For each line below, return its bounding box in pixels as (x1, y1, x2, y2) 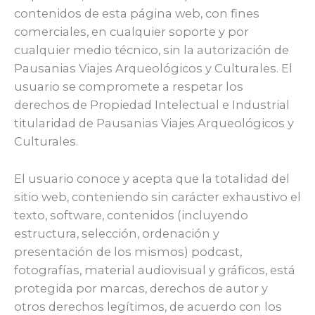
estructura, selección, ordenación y (14, 226, 219, 240)
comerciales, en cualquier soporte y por (14, 25, 249, 39)
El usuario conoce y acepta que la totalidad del (14, 171, 290, 186)
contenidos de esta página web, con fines (14, 6, 259, 21)
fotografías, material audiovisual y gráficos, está (14, 262, 295, 277)
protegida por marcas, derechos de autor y (14, 281, 268, 295)
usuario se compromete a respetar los (14, 79, 243, 94)
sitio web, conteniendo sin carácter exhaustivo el (14, 189, 301, 204)
